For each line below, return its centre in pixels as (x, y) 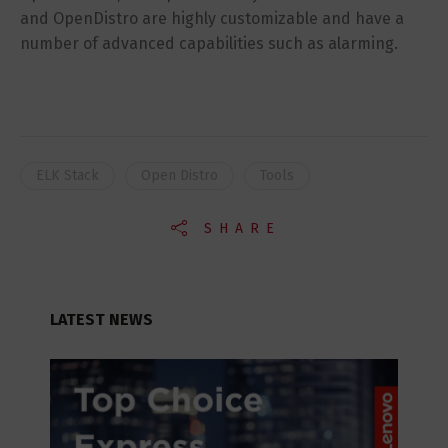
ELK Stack (67, 175)
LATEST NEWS (101, 319)
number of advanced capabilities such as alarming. (209, 43)
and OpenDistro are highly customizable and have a (212, 18)
